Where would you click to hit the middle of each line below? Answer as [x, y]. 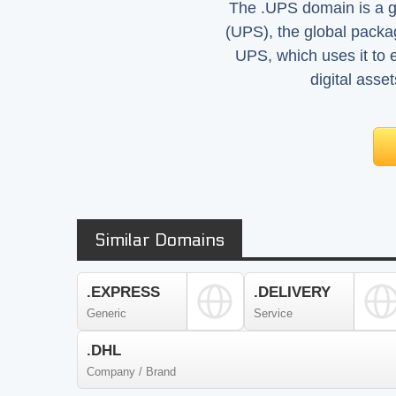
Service [273, 313]
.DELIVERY [292, 292]
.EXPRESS [123, 292]
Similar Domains [160, 240]
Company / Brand [131, 372]
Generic [107, 313]
